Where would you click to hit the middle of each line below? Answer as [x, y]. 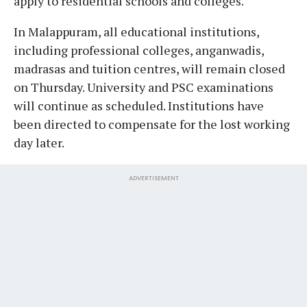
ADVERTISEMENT [153, 178]
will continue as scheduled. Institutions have [139, 105]
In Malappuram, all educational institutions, [136, 31]
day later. [39, 142]
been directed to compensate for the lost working [152, 124]
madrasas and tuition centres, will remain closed [149, 68]
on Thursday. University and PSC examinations [144, 87]
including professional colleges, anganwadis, [139, 50]
